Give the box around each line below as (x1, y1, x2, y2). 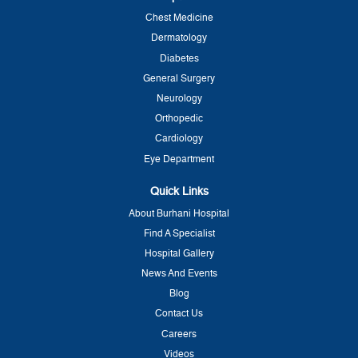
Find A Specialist (143, 229, 215, 239)
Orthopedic (155, 114, 203, 125)
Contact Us (155, 309, 203, 320)
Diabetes (159, 54, 199, 64)
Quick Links (149, 186, 209, 198)
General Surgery (143, 74, 215, 84)
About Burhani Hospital (129, 209, 229, 219)
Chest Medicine (145, 14, 213, 24)
